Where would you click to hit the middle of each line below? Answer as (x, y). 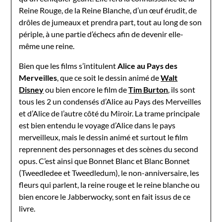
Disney (31, 89)
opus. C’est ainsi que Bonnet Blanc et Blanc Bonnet (105, 161)
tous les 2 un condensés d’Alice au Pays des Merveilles (110, 101)
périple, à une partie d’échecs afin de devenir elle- (101, 34)
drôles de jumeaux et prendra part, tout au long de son (111, 22)
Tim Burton (148, 89)
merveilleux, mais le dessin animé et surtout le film (104, 137)
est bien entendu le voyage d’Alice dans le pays (97, 125)
